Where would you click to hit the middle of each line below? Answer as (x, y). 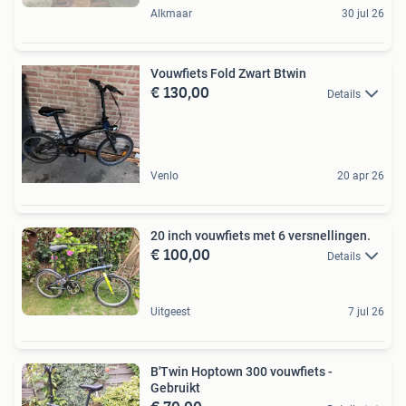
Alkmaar (171, 13)
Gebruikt (175, 388)
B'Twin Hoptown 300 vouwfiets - (242, 372)
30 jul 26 (363, 13)
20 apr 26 (361, 175)
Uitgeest (170, 312)
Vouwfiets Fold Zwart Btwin (228, 73)
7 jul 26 (366, 312)
